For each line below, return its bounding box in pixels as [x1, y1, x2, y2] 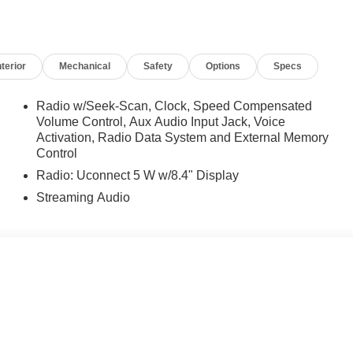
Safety [143, 60, 173, 72]
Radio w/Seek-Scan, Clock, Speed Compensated [36, 98, 313, 113]
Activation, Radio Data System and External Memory [36, 130, 329, 144]
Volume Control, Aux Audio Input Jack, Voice [36, 114, 286, 128]
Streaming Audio [36, 190, 131, 204]
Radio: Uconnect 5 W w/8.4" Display [36, 168, 240, 182]
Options [206, 60, 241, 72]
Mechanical [59, 60, 111, 72]
